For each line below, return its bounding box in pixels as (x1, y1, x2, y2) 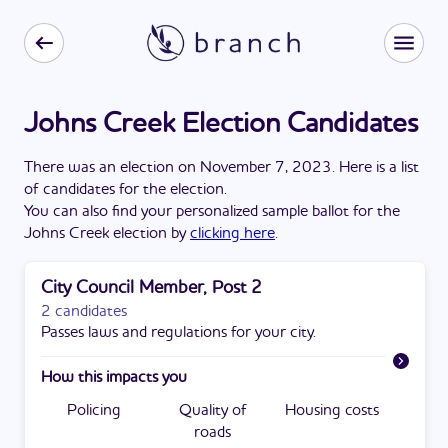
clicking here (190, 226, 275, 242)
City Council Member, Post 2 (41, 279, 262, 297)
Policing (66, 403, 121, 419)
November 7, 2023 (200, 160, 332, 176)
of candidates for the (24, 182, 170, 198)
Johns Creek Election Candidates (24, 111, 418, 139)
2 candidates (41, 304, 127, 320)
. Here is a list (332, 160, 419, 176)
